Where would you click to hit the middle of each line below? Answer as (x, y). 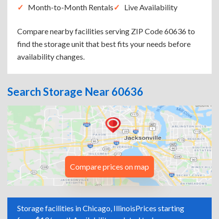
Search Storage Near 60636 (75, 92)
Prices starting (160, 208)
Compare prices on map (109, 166)
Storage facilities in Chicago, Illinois (76, 208)
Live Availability (151, 7)
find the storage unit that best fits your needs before (104, 44)
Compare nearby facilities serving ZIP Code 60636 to (106, 31)
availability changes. (51, 56)
